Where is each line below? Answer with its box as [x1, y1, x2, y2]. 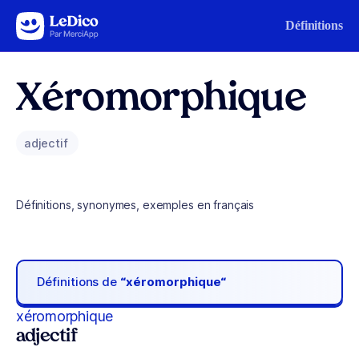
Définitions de [37, 274, 121, 290]
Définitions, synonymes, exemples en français [16, 198, 255, 212]
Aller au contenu [19, 15, 103, 29]
